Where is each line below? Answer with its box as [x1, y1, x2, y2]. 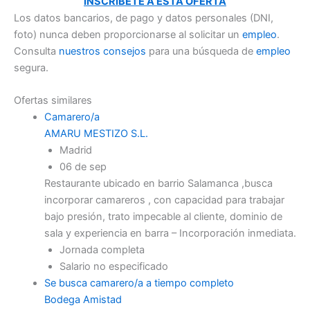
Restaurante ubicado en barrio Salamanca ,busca [44, 177, 273, 190]
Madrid [59, 144, 92, 157]
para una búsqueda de [146, 44, 256, 57]
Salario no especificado [59, 260, 168, 273]
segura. [14, 61, 48, 74]
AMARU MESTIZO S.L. [44, 127, 148, 140]
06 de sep [59, 161, 107, 174]
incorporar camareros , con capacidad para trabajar [44, 194, 284, 207]
